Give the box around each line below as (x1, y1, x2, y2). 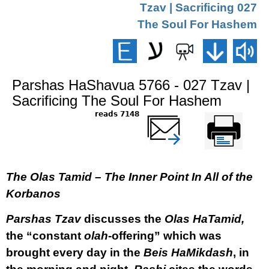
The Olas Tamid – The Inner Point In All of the (6, 171, 253, 183)
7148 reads (120, 110, 139, 118)
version (237, 121, 263, 129)
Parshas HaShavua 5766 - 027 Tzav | (12, 77, 250, 93)
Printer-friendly (211, 110, 263, 118)
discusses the (81, 213, 165, 225)
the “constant (6, 229, 84, 242)
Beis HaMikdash (144, 246, 233, 259)
